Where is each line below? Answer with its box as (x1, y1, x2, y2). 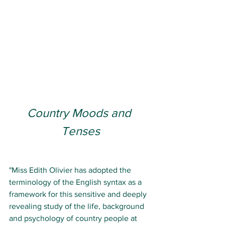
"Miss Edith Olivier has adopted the (9, 165, 133, 174)
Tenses (61, 124, 100, 138)
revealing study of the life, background (9, 201, 146, 210)
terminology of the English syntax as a (9, 177, 144, 186)
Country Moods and (27, 105, 134, 120)
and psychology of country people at (9, 213, 139, 222)
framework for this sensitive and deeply (9, 189, 149, 198)
